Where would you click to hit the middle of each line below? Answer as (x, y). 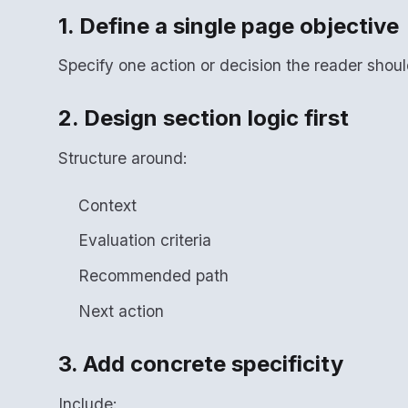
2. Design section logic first (204, 118)
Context (108, 205)
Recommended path (154, 276)
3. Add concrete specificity (201, 363)
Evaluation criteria (145, 240)
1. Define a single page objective (229, 25)
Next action (122, 311)
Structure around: (123, 158)
